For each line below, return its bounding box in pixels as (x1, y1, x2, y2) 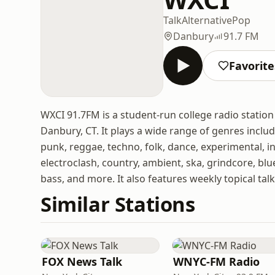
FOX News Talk (42, 254, 122, 269)
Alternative (182, 13, 232, 27)
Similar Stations (41, 190, 195, 218)
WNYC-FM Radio (173, 254, 260, 269)
